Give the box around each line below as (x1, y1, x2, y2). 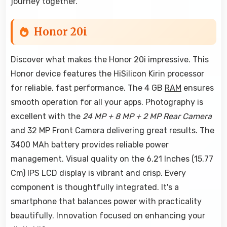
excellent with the (11, 111, 83, 122)
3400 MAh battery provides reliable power (11, 140, 169, 150)
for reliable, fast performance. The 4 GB (11, 83, 165, 93)
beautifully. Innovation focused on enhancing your (11, 211, 205, 221)
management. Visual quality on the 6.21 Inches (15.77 (11, 154, 213, 164)
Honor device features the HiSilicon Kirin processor (11, 69, 204, 79)
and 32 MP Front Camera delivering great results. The (11, 126, 214, 136)
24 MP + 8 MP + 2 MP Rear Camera (83, 111, 212, 122)
